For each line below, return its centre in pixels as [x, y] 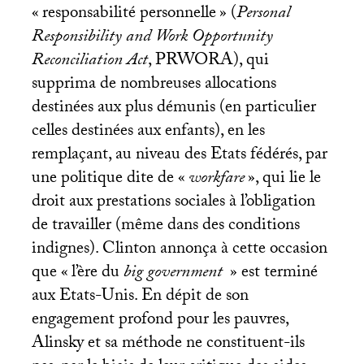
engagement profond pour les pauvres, [160, 321]
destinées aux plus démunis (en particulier [173, 109]
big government [175, 274]
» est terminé [273, 274]
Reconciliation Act [89, 62]
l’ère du [97, 274]
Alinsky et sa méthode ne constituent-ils [168, 345]
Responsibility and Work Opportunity [152, 39]
